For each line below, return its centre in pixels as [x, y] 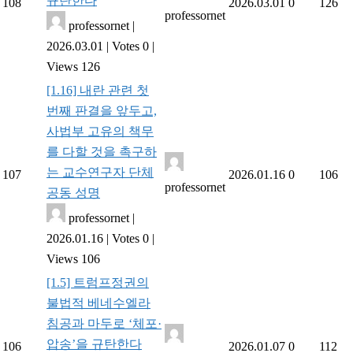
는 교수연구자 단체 [100, 172]
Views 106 [73, 259]
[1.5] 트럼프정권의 [98, 282]
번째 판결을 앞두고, [102, 111]
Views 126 [73, 67]
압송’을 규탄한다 [94, 344]
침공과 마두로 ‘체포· [104, 323]
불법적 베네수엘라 [98, 303]
